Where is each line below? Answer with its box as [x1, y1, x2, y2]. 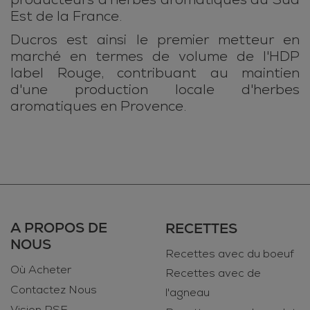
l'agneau [165, 286, 210, 300]
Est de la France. [10, 8, 122, 26]
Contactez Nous [10, 283, 97, 298]
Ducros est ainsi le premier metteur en [10, 31, 300, 49]
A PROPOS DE [10, 219, 107, 237]
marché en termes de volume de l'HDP [10, 48, 300, 66]
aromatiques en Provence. [10, 98, 186, 116]
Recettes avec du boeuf [165, 247, 294, 262]
